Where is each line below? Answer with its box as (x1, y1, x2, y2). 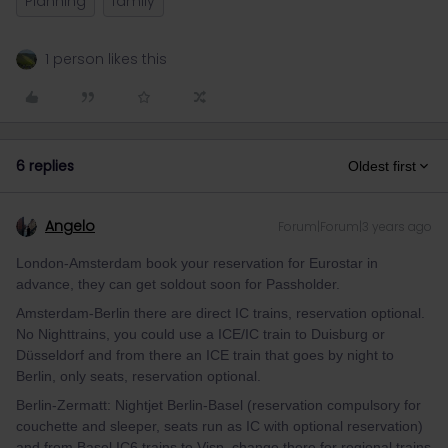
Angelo (45, 216, 95, 236)
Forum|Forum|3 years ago (278, 218, 432, 235)
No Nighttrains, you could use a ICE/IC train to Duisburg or (16, 326, 385, 342)
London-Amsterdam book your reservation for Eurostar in (16, 255, 378, 271)
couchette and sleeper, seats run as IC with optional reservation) (16, 418, 423, 434)
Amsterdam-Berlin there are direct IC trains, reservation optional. (16, 305, 425, 321)
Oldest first (348, 158, 416, 174)
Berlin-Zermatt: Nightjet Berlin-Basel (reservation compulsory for (16, 397, 421, 413)
